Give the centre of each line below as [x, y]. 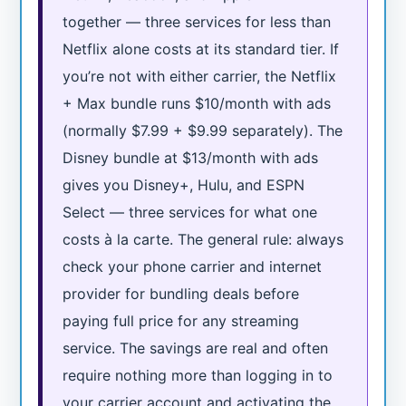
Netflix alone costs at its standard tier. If [201, 49]
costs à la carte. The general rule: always [203, 240]
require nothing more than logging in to [198, 376]
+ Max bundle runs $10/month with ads [197, 104]
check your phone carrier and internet [193, 267]
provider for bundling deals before [181, 294]
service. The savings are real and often [196, 348]
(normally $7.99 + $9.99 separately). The [203, 131]
